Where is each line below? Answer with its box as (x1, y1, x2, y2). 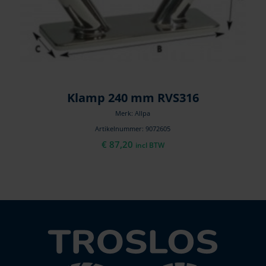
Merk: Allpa (115, 108, 151, 118)
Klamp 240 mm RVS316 (66, 89, 199, 106)
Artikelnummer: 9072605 (95, 123, 171, 133)
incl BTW (135, 140, 164, 150)
